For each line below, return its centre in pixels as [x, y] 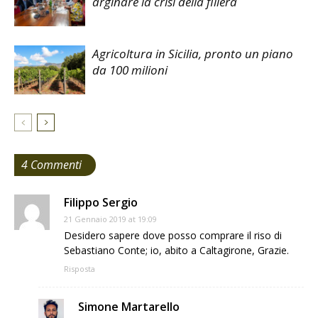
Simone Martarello [129, 306]
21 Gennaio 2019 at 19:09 [110, 219]
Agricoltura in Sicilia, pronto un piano [193, 53]
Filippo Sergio [101, 202]
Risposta [79, 268]
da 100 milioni [130, 70]
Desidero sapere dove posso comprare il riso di [173, 235]
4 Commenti [51, 164]
